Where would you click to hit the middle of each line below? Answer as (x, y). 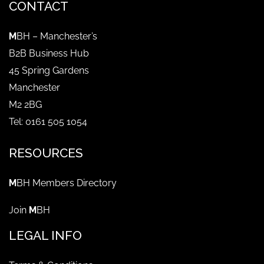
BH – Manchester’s (57, 36)
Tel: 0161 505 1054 (48, 121)
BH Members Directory (67, 183)
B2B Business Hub (49, 53)
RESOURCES (46, 153)
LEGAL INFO (45, 235)
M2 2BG (25, 104)
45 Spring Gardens (49, 70)
